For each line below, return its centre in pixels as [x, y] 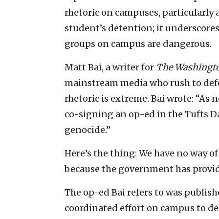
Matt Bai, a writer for [110, 67]
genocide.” [88, 130]
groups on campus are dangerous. [138, 44]
